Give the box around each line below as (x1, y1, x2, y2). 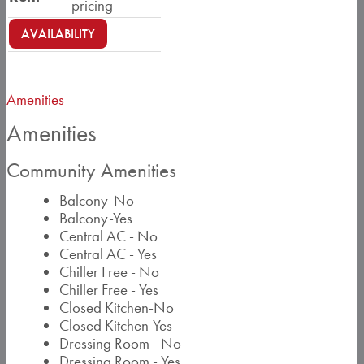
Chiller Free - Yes (59, 279, 158, 300)
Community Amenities (6, 158, 176, 183)
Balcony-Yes (59, 208, 132, 228)
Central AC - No (59, 226, 158, 246)
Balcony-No (59, 190, 134, 210)
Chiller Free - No (59, 262, 159, 282)
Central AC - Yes (59, 244, 157, 264)
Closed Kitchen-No (59, 297, 174, 318)
